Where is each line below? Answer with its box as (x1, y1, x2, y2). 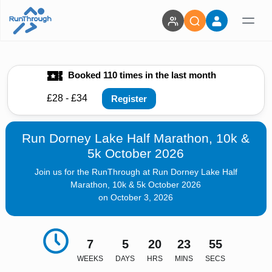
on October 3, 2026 (98, 192, 174, 202)
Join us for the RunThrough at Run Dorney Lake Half (34, 167, 237, 177)
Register (111, 93, 147, 104)
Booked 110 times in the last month (65, 70, 216, 80)
